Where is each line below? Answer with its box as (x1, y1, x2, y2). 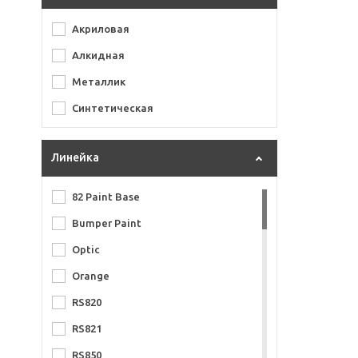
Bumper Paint (72, 217, 141, 229)
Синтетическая (72, 102, 153, 113)
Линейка (51, 151, 99, 164)
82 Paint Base (72, 191, 140, 202)
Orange (72, 270, 109, 281)
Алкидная (72, 50, 125, 61)
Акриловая (72, 23, 129, 34)
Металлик (72, 76, 125, 87)
